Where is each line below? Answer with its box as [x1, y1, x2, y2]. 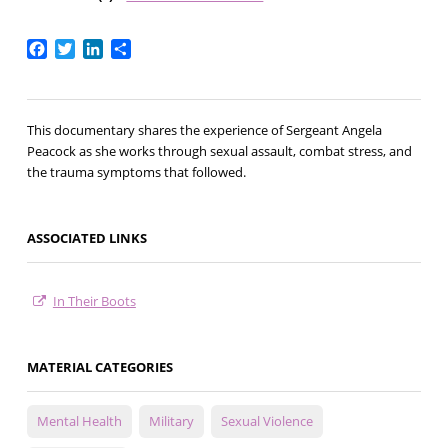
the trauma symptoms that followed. [26, 163, 246, 182]
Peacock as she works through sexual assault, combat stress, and [26, 142, 412, 161]
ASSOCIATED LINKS [26, 229, 147, 248]
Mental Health [36, 412, 122, 431]
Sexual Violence [220, 412, 313, 431]
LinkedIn [102, 36, 166, 59]
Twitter [74, 36, 128, 59]
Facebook [46, 36, 119, 59]
